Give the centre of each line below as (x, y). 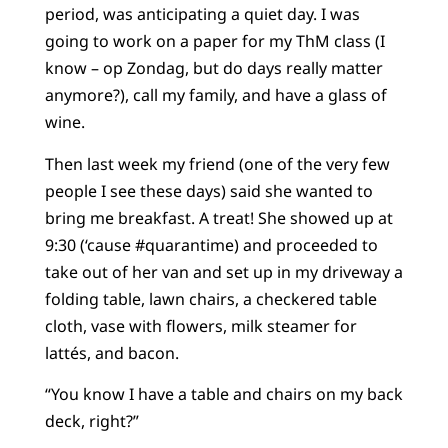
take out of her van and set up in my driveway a (223, 271)
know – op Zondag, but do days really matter (213, 68)
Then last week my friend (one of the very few (217, 163)
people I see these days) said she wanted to (208, 190)
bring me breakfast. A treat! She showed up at (218, 217)
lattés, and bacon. (111, 352)
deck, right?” (91, 420)
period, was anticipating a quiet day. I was (202, 14)
